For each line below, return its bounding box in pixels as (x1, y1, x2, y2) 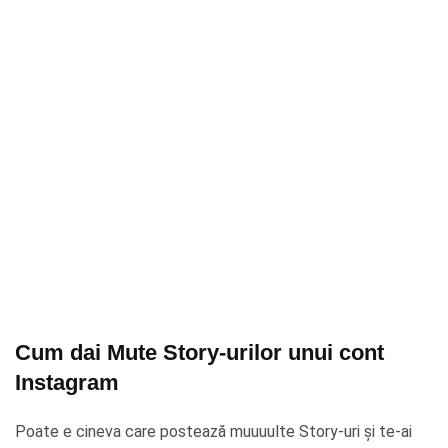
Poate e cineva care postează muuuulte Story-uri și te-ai (15, 421, 412, 441)
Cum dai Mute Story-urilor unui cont (15, 339, 384, 365)
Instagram (15, 369, 119, 395)
